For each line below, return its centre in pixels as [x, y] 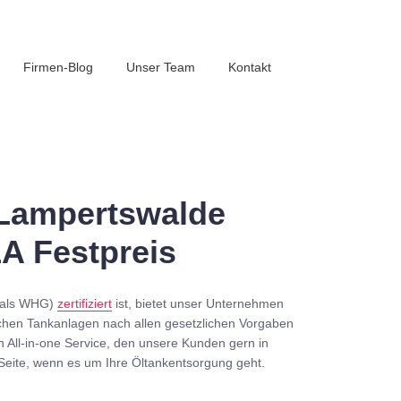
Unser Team [161, 67]
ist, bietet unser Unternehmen [198, 303]
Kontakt [250, 67]
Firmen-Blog [58, 67]
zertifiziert [85, 303]
